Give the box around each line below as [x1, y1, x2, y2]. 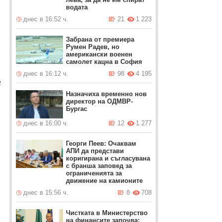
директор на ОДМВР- [65, 98, 133, 105]
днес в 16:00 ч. [23, 119, 68, 127]
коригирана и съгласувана [65, 155, 150, 162]
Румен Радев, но [65, 43, 119, 51]
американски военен [65, 51, 132, 58]
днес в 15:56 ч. [23, 189, 68, 196]
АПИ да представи [65, 147, 124, 155]
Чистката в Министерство [65, 209, 148, 217]
